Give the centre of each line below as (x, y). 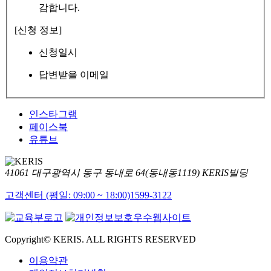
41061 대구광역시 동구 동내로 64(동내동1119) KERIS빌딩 (126, 172)
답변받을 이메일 (74, 74)
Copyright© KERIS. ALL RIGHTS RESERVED (100, 239)
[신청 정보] (38, 30)
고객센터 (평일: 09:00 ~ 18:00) (67, 195)
